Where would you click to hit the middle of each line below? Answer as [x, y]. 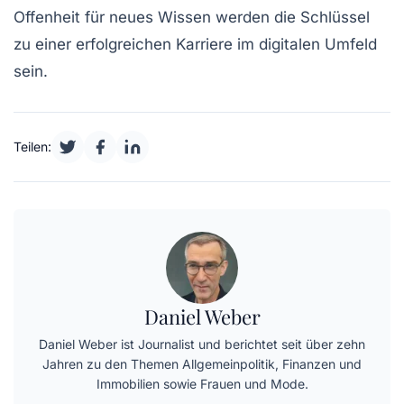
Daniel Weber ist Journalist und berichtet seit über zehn [202, 344]
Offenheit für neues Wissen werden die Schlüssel [192, 18]
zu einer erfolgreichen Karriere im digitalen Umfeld [195, 45]
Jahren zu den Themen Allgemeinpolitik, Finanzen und [202, 364]
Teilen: [32, 147]
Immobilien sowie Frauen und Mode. [202, 384]
